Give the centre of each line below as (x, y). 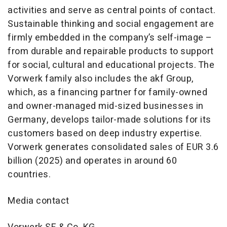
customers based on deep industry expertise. (105, 134)
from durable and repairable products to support (111, 52)
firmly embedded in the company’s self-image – (110, 38)
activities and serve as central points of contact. (111, 11)
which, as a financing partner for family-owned (107, 93)
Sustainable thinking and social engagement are (111, 24)
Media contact (39, 201)
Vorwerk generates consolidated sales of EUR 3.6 (113, 147)
